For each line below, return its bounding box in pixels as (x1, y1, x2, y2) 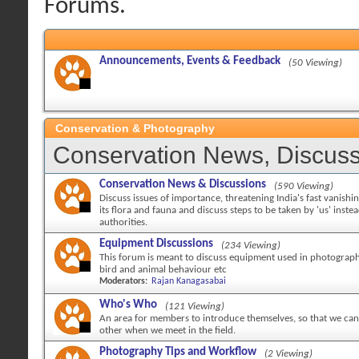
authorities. (99, 217, 147, 228)
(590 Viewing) (274, 181, 333, 192)
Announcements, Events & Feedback (99, 55, 280, 67)
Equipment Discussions (99, 238, 213, 250)
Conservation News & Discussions (99, 179, 266, 191)
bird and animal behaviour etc (99, 264, 227, 275)
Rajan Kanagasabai (151, 276, 226, 286)
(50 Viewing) (288, 58, 342, 68)
